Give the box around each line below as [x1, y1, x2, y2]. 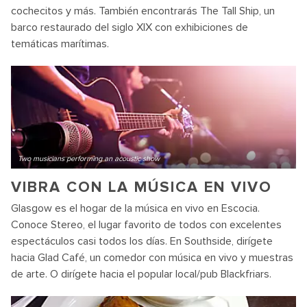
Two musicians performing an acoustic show [18, 154, 160, 163]
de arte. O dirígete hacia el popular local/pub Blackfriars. [11, 267, 271, 281]
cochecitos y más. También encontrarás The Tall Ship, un [11, 4, 275, 18]
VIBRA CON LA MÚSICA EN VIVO [11, 178, 272, 197]
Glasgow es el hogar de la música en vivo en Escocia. [11, 201, 260, 215]
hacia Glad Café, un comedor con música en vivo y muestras [11, 251, 293, 265]
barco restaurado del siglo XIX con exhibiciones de [11, 21, 248, 34]
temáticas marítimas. [11, 37, 109, 51]
